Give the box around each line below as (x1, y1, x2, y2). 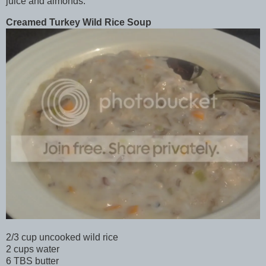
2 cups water (6, 244, 59, 255)
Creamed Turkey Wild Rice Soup (6, 17, 151, 28)
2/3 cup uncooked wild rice (6, 232, 118, 243)
